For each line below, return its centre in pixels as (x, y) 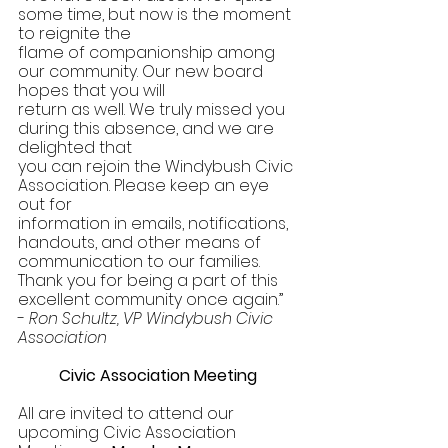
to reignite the (76, 33)
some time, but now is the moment (156, 14)
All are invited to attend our (128, 413)
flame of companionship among (148, 52)
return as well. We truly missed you (153, 109)
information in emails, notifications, (155, 223)
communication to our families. (141, 261)
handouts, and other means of (141, 242)
